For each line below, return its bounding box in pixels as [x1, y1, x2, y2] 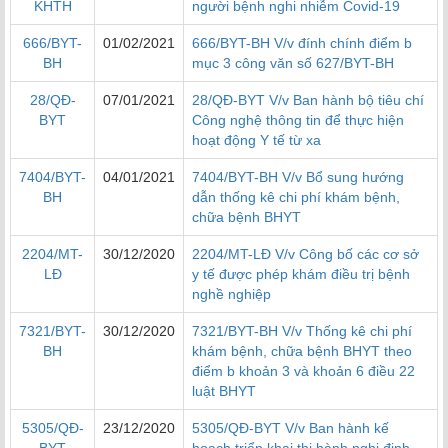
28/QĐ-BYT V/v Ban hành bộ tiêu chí [192, 92, 424, 109]
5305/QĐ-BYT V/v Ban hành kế [192, 420, 389, 437]
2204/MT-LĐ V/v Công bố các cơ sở [192, 246, 419, 263]
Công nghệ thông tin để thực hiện [192, 112, 404, 129]
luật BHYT [192, 383, 256, 400]
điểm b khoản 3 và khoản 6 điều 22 [192, 363, 415, 380]
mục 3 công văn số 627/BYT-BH [192, 55, 394, 72]
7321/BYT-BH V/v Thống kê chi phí [192, 323, 412, 340]
